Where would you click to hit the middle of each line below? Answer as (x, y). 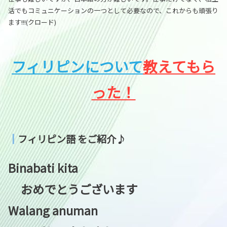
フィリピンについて (77, 66)
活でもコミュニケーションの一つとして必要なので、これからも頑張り (113, 10)
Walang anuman (112, 210)
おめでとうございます (73, 189)
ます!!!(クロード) (32, 22)
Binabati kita (113, 167)
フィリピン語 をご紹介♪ (72, 139)
